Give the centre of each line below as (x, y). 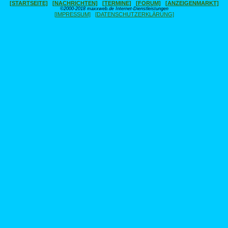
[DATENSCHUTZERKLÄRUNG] (134, 14)
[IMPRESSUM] (72, 14)
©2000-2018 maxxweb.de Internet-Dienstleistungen (114, 9)
